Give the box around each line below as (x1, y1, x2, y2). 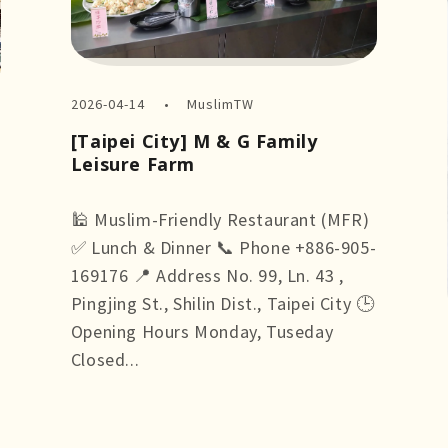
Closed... (70, 348, 140, 372)
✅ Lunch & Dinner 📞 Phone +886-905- (70, 236, 377, 260)
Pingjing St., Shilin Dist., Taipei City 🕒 (70, 292, 375, 316)
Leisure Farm (70, 152, 195, 177)
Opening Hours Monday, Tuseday (70, 320, 334, 344)
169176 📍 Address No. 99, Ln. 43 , (70, 264, 344, 288)
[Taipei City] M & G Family (70, 129, 318, 154)
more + (70, 376, 129, 400)
